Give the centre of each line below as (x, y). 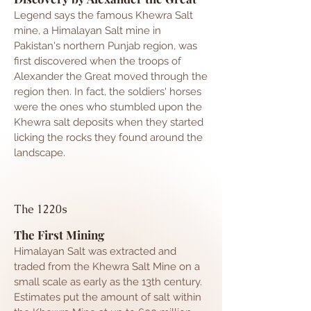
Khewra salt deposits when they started (109, 122)
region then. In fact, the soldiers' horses (108, 92)
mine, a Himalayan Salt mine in (87, 31)
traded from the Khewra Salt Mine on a (107, 267)
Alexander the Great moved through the (111, 76)
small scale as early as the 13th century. (108, 282)
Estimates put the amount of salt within (108, 297)
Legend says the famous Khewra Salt (103, 15)
